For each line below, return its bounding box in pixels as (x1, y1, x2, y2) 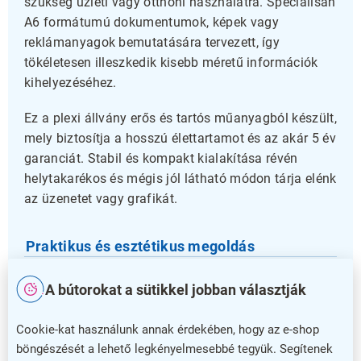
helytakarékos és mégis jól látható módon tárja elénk (24, 170, 337, 186)
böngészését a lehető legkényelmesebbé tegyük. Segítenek (16, 342, 333, 356)
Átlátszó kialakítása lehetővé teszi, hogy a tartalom (24, 274, 326, 290)
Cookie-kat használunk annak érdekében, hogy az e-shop (16, 322, 319, 337)
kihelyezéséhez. (24, 74, 117, 90)
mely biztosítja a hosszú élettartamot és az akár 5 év (24, 130, 336, 146)
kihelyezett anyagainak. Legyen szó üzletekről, (24, 334, 298, 351)
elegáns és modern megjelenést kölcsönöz (24, 314, 275, 330)
